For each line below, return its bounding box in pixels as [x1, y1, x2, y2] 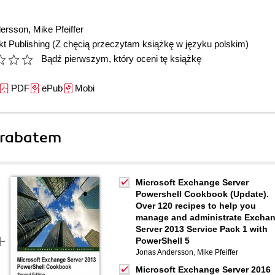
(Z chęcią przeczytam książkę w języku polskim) [52, 39, 249, 49]
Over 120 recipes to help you [136, 201, 256, 211]
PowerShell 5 [136, 236, 190, 246]
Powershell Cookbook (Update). [136, 189, 269, 199]
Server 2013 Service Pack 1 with [136, 224, 268, 234]
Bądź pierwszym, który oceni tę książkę [41, 53, 201, 64]
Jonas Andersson [136, 248, 193, 257]
